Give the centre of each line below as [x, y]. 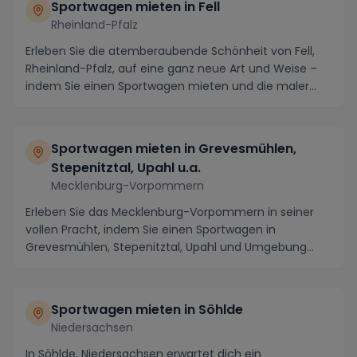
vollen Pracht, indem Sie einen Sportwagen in [151, 230]
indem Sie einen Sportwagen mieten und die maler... [171, 86]
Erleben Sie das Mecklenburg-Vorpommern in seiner [170, 212]
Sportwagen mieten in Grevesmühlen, [174, 149]
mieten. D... [56, 265]
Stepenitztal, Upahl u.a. [126, 168]
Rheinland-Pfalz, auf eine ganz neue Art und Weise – [171, 69]
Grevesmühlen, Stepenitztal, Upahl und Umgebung [166, 247]
